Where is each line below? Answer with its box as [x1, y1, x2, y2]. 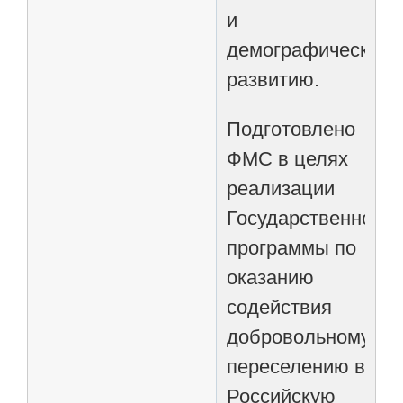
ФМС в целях [227, 147, 349, 170]
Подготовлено [227, 117, 356, 140]
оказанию [227, 265, 315, 289]
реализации [227, 176, 336, 200]
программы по [227, 236, 357, 259]
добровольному [227, 325, 372, 348]
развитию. [227, 67, 320, 91]
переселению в [227, 354, 366, 378]
